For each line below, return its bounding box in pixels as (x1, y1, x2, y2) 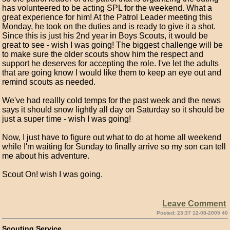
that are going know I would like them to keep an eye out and (2, 68, 222, 77)
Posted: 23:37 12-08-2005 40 (156, 210, 228, 216)
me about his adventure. (2, 151, 90, 160)
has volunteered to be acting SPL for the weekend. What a (2, 4, 213, 12)
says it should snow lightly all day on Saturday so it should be (2, 105, 225, 114)
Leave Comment (162, 199, 226, 208)
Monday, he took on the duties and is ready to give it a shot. (2, 22, 216, 31)
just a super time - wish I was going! (2, 114, 131, 123)
